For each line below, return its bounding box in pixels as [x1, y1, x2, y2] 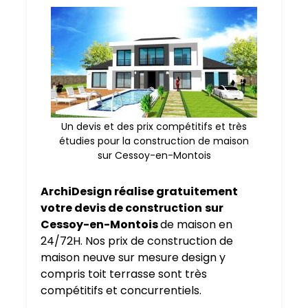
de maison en [160, 217, 232, 233]
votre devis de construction [41, 200, 202, 217]
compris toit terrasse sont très [41, 266, 207, 283]
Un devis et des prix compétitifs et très [61, 120, 247, 134]
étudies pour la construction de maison [59, 134, 249, 148]
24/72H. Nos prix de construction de [41, 233, 233, 250]
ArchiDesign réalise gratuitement [41, 184, 238, 200]
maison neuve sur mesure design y [41, 250, 225, 266]
